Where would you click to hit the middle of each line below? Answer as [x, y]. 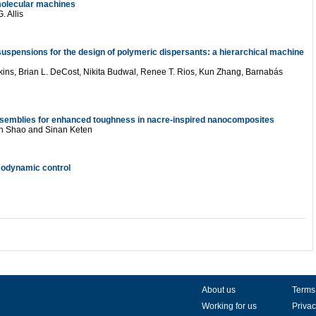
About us [219, 290]
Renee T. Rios [168, 72]
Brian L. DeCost [49, 72]
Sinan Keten [69, 130]
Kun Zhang [220, 72]
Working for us [229, 306]
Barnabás [264, 72]
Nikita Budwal [110, 72]
